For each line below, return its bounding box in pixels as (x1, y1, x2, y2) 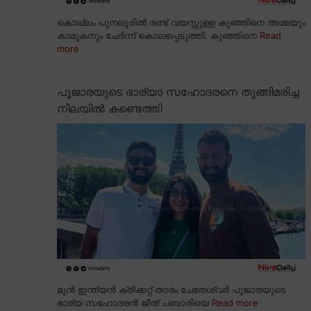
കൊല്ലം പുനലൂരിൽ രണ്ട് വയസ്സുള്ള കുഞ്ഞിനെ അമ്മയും (57, 17, 305, 28)
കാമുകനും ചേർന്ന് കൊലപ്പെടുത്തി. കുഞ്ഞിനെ (57, 30, 260, 42)
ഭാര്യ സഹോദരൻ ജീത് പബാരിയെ (57, 297, 212, 309)
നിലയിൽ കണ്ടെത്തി (57, 101, 162, 116)
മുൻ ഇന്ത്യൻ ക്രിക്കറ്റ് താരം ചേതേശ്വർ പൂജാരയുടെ (57, 284, 286, 296)
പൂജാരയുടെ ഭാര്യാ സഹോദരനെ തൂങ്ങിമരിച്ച (57, 85, 299, 99)
